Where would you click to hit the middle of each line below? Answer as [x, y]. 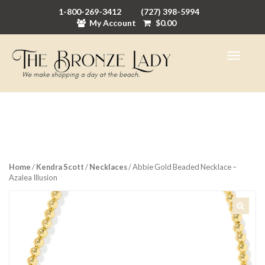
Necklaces [108, 167]
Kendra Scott [60, 167]
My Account [112, 23]
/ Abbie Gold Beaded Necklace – [182, 167]
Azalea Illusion [33, 178]
